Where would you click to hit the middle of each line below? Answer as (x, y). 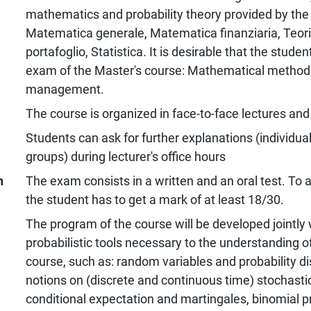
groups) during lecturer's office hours (125, 156)
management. (65, 89)
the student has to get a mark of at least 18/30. (154, 199)
